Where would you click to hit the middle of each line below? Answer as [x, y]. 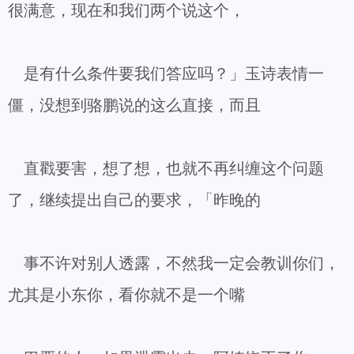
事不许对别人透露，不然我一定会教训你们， [174, 263]
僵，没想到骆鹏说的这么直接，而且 [134, 105]
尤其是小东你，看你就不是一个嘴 [126, 295]
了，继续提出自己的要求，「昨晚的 [134, 200]
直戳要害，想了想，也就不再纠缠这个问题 [166, 168]
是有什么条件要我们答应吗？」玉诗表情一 [166, 73]
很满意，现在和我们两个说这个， [126, 10]
